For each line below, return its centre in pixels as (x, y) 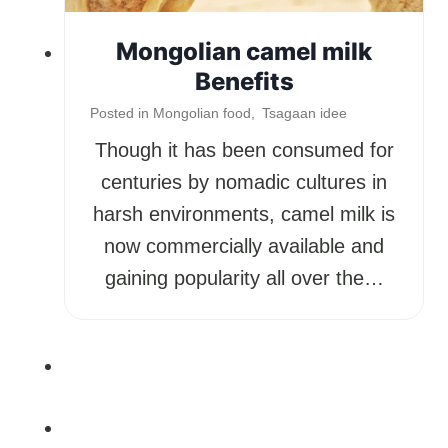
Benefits (244, 81)
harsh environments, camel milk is (244, 213)
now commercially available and (244, 245)
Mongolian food (202, 112)
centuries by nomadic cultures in (244, 181)
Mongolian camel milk (244, 51)
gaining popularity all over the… (244, 277)
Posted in (121, 112)
